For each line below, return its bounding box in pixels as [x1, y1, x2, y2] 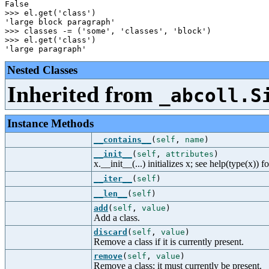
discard [94, 228, 127, 237]
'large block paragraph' [5, 17, 115, 26]
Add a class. [94, 213, 140, 223]
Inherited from [7, 82, 159, 107]
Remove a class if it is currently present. [94, 237, 244, 247]
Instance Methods [7, 117, 94, 130]
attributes [166, 150, 214, 159]
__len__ [94, 189, 127, 198]
